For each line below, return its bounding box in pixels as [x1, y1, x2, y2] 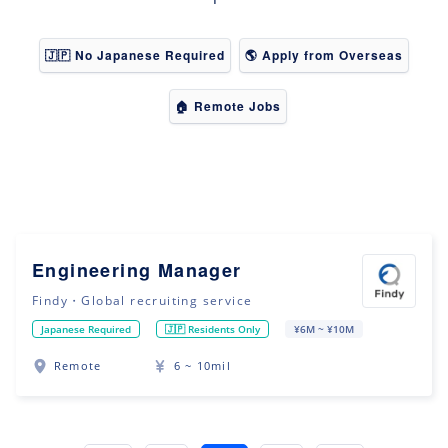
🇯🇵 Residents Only [165, 321, 260, 336]
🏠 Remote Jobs [175, 97, 281, 115]
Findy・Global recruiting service [32, 291, 253, 309]
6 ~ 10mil [174, 358, 231, 374]
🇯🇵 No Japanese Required [45, 46, 225, 64]
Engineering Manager [32, 257, 242, 284]
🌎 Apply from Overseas [245, 46, 403, 64]
